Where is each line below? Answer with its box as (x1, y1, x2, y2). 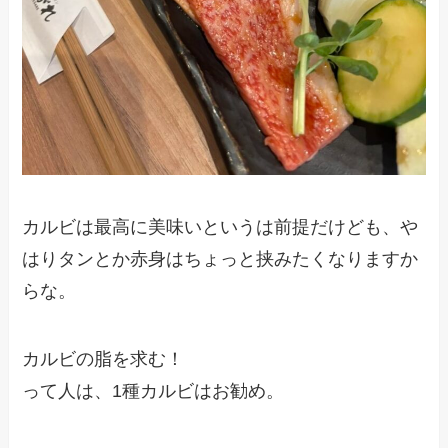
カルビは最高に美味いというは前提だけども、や (22, 216, 419, 237)
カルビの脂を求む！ (22, 348, 185, 369)
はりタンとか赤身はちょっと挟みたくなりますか (22, 248, 419, 269)
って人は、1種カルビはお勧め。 (22, 380, 285, 401)
